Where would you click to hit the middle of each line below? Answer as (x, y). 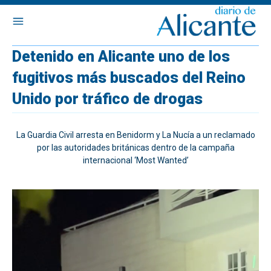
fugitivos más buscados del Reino (129, 78)
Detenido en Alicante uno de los (121, 57)
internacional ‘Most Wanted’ (135, 160)
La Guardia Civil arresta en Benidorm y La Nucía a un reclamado (135, 135)
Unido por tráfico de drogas (107, 99)
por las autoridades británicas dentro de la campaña (135, 148)
